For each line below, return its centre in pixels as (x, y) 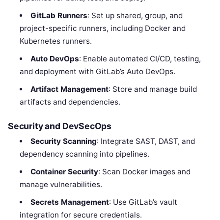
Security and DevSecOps (60, 126)
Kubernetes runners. (56, 41)
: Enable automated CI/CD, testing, (140, 58)
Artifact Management (69, 89)
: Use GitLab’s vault (143, 202)
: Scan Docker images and (144, 172)
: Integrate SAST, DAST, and (146, 141)
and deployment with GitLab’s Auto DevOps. (98, 71)
